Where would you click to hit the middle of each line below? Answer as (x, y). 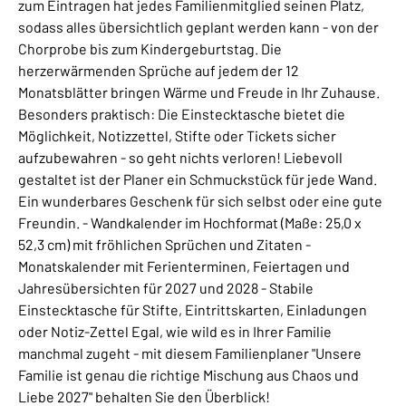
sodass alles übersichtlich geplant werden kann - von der (198, 26)
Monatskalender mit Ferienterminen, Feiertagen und (184, 266)
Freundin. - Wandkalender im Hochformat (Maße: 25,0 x (190, 222)
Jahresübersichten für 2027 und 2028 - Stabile (166, 287)
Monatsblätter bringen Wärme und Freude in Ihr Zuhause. (199, 92)
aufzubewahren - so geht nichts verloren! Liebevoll (180, 157)
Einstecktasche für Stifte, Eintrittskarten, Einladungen (193, 309)
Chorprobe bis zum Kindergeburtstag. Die (150, 48)
